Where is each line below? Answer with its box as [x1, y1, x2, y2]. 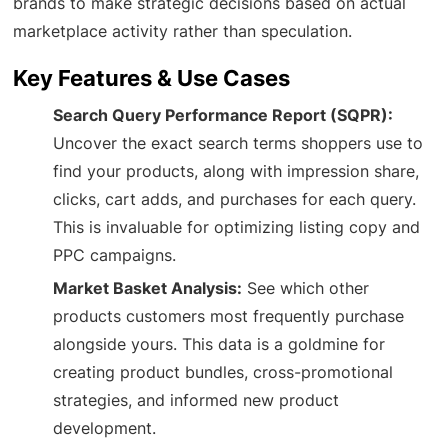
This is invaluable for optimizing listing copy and [53, 216, 421, 237]
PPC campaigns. [53, 244, 177, 265]
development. [53, 417, 157, 438]
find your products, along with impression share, [53, 160, 420, 181]
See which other [242, 277, 370, 298]
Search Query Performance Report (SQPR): [53, 104, 394, 125]
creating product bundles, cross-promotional [53, 361, 394, 382]
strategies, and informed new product [53, 389, 340, 410]
